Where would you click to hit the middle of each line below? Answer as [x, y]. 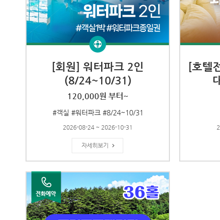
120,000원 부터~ [98, 96]
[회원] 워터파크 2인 [98, 67]
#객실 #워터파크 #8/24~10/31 [98, 112]
